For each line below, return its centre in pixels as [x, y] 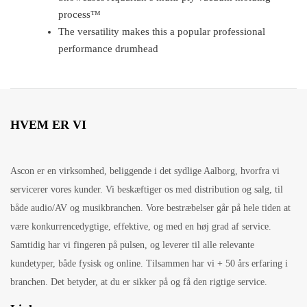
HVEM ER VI [48, 125]
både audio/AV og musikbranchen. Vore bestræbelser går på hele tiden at [150, 208]
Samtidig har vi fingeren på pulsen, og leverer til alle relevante [132, 245]
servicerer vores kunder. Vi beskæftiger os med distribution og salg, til [147, 190]
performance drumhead [108, 49]
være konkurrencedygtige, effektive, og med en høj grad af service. [141, 227]
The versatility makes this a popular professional [162, 32]
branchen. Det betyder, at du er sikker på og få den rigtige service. [139, 282]
